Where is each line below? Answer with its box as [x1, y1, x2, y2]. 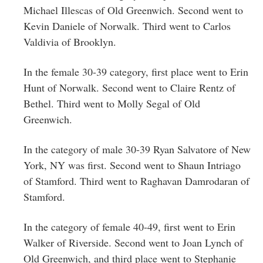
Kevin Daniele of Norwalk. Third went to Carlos [23, 18, 231, 33]
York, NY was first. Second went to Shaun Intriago [23, 157, 241, 172]
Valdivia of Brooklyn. [23, 34, 116, 49]
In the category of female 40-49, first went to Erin [23, 219, 235, 234]
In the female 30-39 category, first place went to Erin [23, 64, 248, 79]
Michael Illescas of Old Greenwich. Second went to [23, 2, 243, 17]
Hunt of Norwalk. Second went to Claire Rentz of [23, 80, 235, 95]
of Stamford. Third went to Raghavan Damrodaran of [23, 173, 249, 188]
